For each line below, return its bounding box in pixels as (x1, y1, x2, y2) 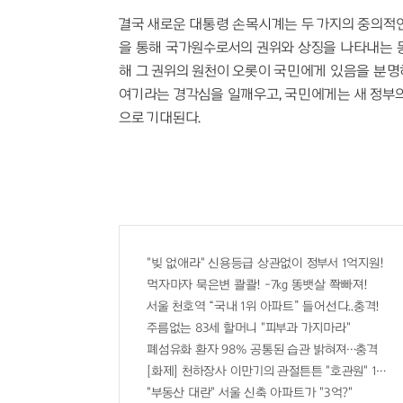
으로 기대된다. (119, 110, 201, 126)
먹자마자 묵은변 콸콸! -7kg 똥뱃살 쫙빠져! (147, 278, 368, 292)
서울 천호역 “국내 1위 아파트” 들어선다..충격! (147, 300, 380, 314)
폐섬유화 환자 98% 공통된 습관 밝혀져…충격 (147, 343, 378, 357)
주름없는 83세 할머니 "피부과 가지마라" (147, 321, 351, 336)
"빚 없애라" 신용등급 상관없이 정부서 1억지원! (147, 256, 384, 271)
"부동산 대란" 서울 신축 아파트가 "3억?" (147, 386, 353, 400)
